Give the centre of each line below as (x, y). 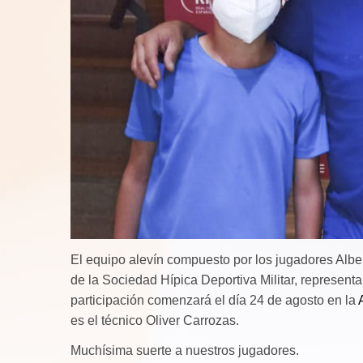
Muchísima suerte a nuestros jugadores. (185, 350)
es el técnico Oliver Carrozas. (155, 320)
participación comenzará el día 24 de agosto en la (214, 300)
